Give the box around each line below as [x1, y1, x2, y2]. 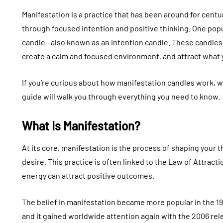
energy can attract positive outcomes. [22, 171, 154, 181]
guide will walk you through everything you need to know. [22, 92, 220, 102]
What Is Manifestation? [22, 118, 140, 133]
